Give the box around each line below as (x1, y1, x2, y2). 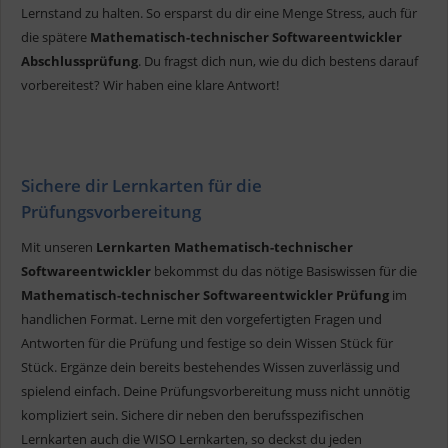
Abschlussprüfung (21, 51, 138, 70)
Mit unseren (21, 237, 96, 256)
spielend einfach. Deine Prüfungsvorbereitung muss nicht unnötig (21, 381, 410, 400)
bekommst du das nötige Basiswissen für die (154, 261, 417, 280)
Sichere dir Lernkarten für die (21, 173, 262, 197)
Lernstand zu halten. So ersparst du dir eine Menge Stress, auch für (21, 3, 417, 22)
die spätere (21, 27, 90, 46)
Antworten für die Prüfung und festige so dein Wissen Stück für (21, 333, 393, 352)
